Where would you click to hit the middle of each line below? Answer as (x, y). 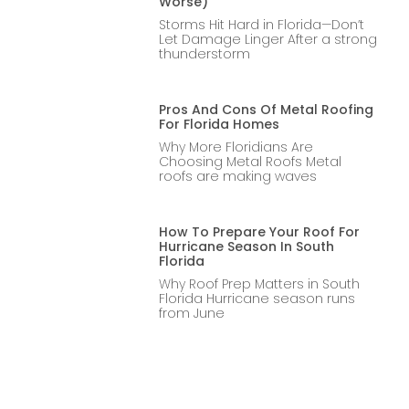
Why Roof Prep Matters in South (259, 283)
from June (191, 313)
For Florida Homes (219, 124)
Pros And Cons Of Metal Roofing (266, 109)
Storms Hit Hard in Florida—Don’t (261, 24)
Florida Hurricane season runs (257, 298)
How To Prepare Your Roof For (259, 231)
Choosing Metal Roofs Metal (250, 161)
